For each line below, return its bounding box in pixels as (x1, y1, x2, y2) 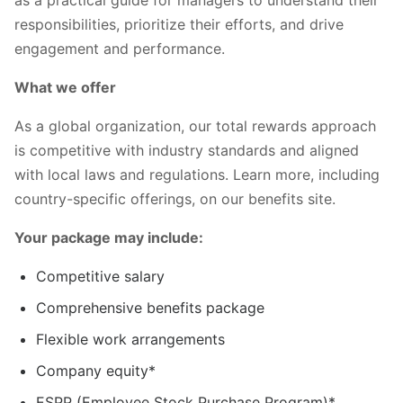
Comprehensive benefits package (36, 298, 264, 317)
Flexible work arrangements (36, 329, 225, 348)
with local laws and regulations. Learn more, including (14, 165, 380, 184)
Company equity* (36, 361, 156, 380)
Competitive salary (36, 266, 165, 285)
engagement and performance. (14, 39, 225, 58)
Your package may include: (14, 228, 203, 246)
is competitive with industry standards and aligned (14, 140, 359, 159)
